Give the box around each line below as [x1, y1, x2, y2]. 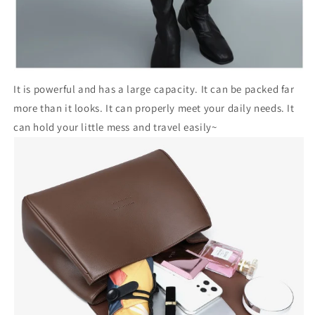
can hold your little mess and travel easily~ [13, 120, 217, 134]
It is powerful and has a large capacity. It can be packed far [13, 82, 295, 96]
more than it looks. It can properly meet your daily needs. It [13, 101, 295, 115]
